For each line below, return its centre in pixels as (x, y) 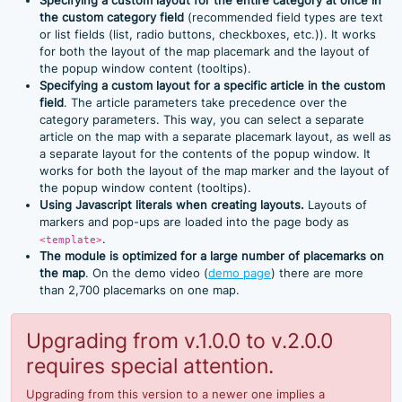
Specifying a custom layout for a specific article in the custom (212, 85)
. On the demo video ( (147, 273)
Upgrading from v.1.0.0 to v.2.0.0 (179, 340)
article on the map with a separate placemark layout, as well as (215, 136)
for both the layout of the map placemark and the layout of (205, 51)
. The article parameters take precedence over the (205, 102)
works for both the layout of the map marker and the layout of (214, 170)
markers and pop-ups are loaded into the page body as (194, 222)
